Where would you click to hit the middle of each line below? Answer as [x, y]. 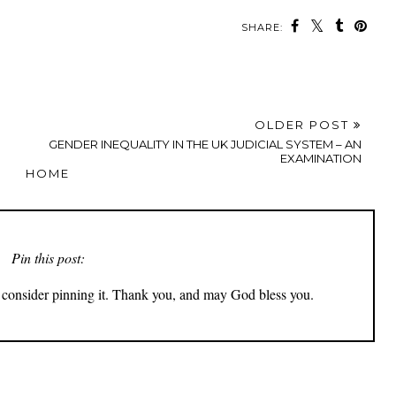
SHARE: [262, 27]
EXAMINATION [321, 158]
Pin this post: [48, 257]
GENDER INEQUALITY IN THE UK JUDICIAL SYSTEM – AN [205, 144]
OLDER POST [304, 124]
